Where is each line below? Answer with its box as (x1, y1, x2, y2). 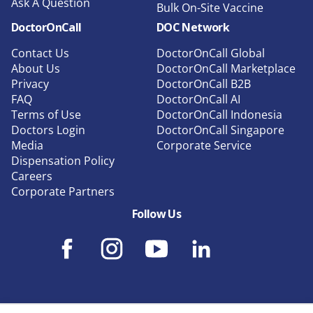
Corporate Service (156, 137, 252, 153)
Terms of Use (11, 106, 81, 122)
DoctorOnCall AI (156, 91, 240, 107)
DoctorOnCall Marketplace (156, 60, 296, 76)
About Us (11, 60, 60, 76)
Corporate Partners (11, 183, 115, 199)
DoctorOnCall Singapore (156, 122, 284, 138)
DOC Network (156, 19, 229, 35)
